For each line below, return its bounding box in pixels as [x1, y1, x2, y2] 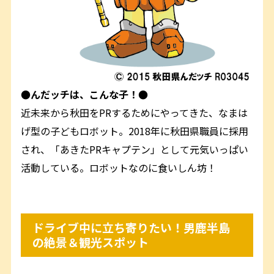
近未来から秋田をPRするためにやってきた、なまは [21, 105, 248, 120]
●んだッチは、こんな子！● [21, 86, 149, 102]
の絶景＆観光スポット [32, 234, 149, 251]
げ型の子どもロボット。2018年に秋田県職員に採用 [21, 123, 249, 138]
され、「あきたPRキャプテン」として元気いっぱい [21, 141, 249, 157]
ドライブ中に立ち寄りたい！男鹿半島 [32, 219, 231, 236]
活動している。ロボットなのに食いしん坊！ [21, 160, 217, 175]
